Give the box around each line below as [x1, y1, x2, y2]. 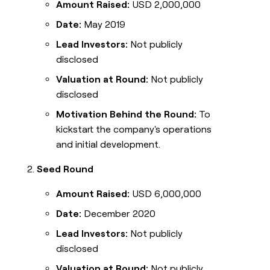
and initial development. [56, 139, 161, 151]
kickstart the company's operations [56, 124, 212, 136]
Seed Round [37, 163, 94, 175]
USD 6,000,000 [130, 188, 202, 200]
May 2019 [81, 19, 126, 31]
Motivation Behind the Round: [56, 108, 197, 121]
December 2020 [81, 208, 156, 220]
